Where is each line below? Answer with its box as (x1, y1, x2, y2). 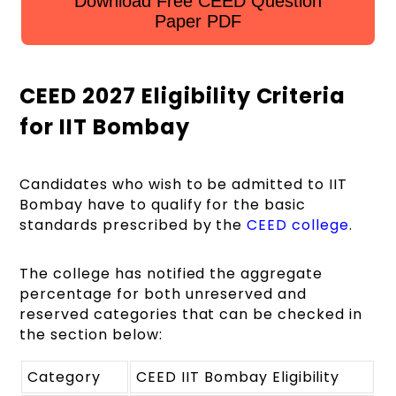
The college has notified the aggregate (19, 263, 323, 284)
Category (27, 366, 102, 387)
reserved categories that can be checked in (19, 303, 362, 324)
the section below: (19, 324, 163, 345)
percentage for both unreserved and (19, 283, 308, 304)
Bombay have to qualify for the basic (19, 194, 306, 215)
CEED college (247, 214, 349, 235)
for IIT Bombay (19, 111, 190, 141)
